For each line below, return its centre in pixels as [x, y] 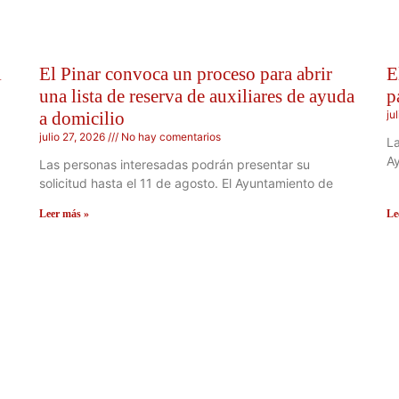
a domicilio [82, 119]
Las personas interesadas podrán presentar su [175, 165]
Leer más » [64, 214]
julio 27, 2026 [73, 137]
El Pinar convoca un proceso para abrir [186, 74]
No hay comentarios [170, 137]
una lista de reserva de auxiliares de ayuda [197, 97]
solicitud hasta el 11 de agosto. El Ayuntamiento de [186, 183]
